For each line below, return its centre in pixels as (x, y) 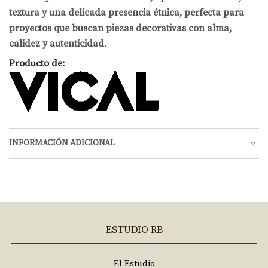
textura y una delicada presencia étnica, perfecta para (127, 12)
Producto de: (37, 63)
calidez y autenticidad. (58, 43)
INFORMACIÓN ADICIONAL (62, 143)
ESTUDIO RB (134, 230)
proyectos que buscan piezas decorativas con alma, (120, 28)
